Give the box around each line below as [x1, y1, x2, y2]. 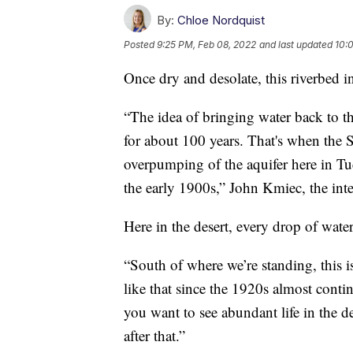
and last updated [259, 38, 333, 50]
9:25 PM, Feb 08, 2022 [157, 38, 256, 50]
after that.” [124, 325, 185, 345]
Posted [124, 38, 157, 50]
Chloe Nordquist [177, 12, 265, 28]
